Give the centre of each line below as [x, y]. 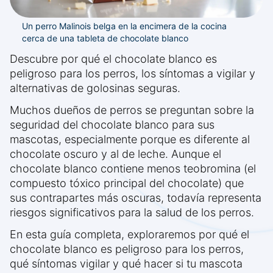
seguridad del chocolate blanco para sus [112, 125]
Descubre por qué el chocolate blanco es [113, 59]
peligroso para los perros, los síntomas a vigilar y [133, 74]
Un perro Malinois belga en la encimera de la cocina [124, 26]
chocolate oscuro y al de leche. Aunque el [115, 154]
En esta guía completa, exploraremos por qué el [129, 235]
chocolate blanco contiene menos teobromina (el [133, 169]
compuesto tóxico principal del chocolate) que [127, 183]
